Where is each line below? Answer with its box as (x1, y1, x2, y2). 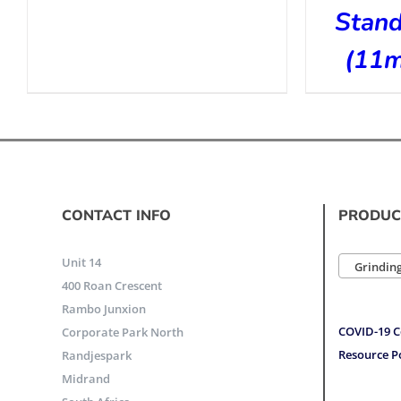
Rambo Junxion (61, 301, 146, 318)
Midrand (61, 371, 110, 388)
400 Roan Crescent (61, 277, 162, 294)
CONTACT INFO (61, 206, 171, 225)
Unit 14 (61, 254, 101, 271)
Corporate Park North (61, 324, 183, 341)
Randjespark (61, 347, 132, 364)
